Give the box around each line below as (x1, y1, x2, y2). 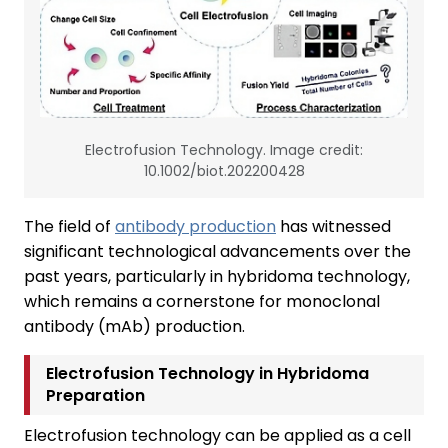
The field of (24, 215, 115, 239)
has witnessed (276, 215, 391, 239)
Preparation (46, 384, 145, 408)
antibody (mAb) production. (24, 315, 245, 339)
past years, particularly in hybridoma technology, (24, 265, 410, 289)
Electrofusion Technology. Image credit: (85, 140, 363, 161)
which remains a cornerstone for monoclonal (24, 290, 380, 314)
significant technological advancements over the (24, 240, 411, 264)
